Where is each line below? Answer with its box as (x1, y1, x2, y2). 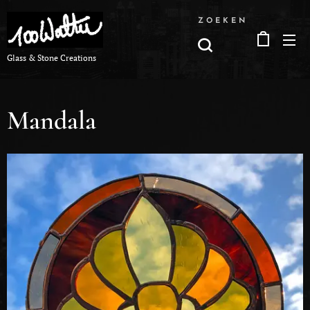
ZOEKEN (198, 17, 248, 25)
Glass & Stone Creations (7, 52, 96, 63)
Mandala (7, 104, 96, 136)
